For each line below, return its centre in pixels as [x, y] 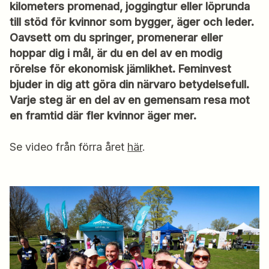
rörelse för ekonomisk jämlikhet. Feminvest [120, 69]
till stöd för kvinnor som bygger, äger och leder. [132, 22]
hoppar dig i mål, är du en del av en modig [116, 53]
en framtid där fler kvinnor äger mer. [103, 116]
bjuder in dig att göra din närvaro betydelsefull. [129, 85]
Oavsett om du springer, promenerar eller [116, 38]
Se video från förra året [68, 147]
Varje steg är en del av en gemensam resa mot [130, 100]
